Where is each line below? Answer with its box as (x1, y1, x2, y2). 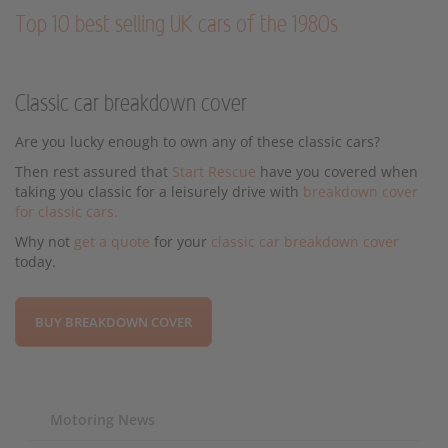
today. (15, 251, 56, 271)
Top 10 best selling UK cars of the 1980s (15, 12, 338, 37)
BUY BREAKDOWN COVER (35, 312, 192, 331)
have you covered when (256, 161, 418, 181)
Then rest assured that (15, 161, 172, 181)
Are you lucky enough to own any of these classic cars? (15, 131, 380, 151)
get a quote (74, 231, 150, 251)
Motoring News (50, 409, 155, 429)
